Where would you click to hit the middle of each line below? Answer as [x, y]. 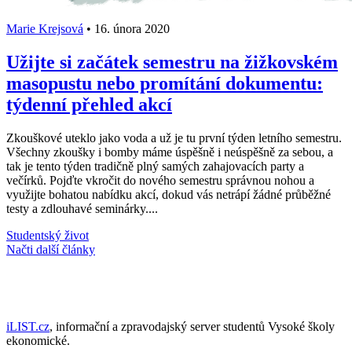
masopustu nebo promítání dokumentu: [165, 83]
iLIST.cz [28, 326]
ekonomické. [38, 340]
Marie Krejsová [45, 28]
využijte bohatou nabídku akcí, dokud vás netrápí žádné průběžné [169, 194]
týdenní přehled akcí [89, 104]
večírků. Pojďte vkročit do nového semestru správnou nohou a [160, 180]
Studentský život [48, 235]
